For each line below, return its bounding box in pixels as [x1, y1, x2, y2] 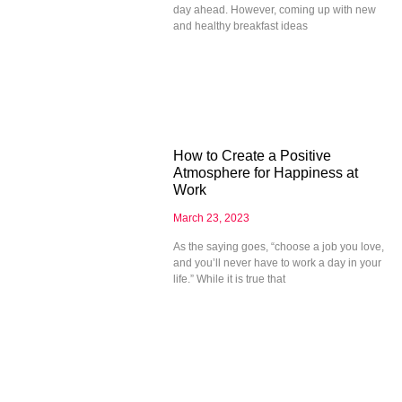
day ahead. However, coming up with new [172, 3, 376, 16]
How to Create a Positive [172, 147, 331, 163]
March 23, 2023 [172, 211, 249, 224]
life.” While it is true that [172, 272, 285, 285]
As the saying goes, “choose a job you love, [172, 240, 384, 253]
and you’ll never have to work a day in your [172, 256, 381, 269]
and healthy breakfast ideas [172, 19, 308, 32]
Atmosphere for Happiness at [172, 164, 358, 180]
